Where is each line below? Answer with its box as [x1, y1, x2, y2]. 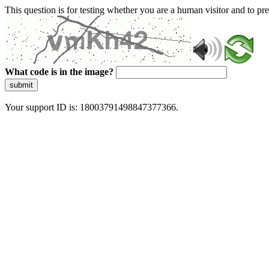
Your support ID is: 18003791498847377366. [5, 102, 178, 112]
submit [10, 80, 33, 89]
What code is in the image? [5, 67, 113, 77]
